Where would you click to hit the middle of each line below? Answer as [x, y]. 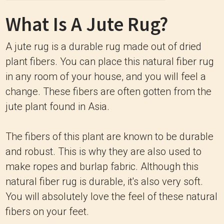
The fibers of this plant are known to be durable [109, 136]
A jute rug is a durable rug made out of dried [103, 46]
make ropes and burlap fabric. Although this [102, 166]
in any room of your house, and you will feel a [106, 76]
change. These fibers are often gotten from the [108, 91]
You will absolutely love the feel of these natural [111, 196]
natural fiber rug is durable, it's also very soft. [104, 181]
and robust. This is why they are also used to [103, 151]
